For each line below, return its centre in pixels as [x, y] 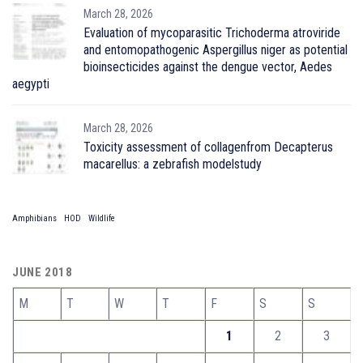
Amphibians [34, 218]
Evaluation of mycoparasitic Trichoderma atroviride [212, 32]
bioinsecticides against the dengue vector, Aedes [208, 66]
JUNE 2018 [43, 272]
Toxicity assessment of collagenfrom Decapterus [208, 147]
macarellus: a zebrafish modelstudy [173, 164]
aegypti [31, 83]
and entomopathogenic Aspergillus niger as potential [216, 49]
